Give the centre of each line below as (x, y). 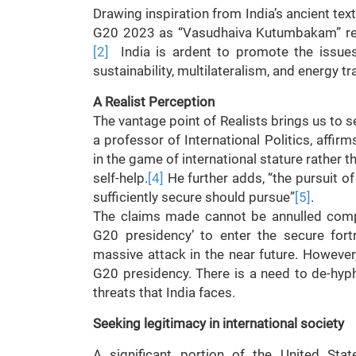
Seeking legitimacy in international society (219, 323)
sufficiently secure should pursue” (194, 197)
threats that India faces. (164, 292)
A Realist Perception (154, 102)
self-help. (120, 178)
